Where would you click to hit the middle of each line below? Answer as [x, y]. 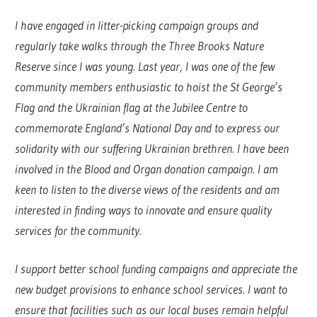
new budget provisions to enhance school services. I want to [151, 289]
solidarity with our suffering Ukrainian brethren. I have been [152, 148]
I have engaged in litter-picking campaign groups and [137, 25]
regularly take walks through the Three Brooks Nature [140, 45]
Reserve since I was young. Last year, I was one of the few [145, 66]
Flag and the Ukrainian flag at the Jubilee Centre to [132, 107]
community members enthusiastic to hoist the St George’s [149, 86]
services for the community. [79, 230]
